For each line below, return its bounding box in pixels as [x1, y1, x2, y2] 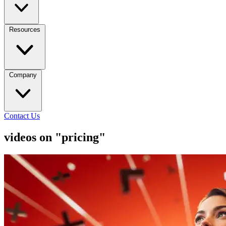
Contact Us [4, 111, 40, 120]
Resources [9, 26, 40, 33]
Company [9, 71, 37, 79]
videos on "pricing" [4, 130, 105, 144]
